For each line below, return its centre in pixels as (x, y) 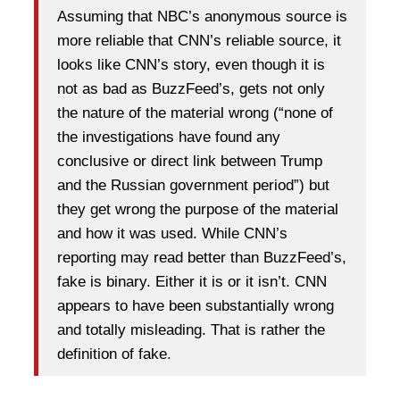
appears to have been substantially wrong (196, 306)
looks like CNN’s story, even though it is (191, 65)
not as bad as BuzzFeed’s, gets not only (191, 89)
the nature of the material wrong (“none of (195, 113)
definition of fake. (114, 354)
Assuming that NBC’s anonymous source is (202, 17)
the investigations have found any (169, 137)
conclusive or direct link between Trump (190, 162)
